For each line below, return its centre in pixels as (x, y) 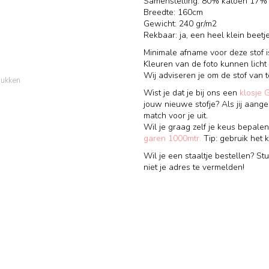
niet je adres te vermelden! (194, 167)
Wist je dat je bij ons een (192, 92)
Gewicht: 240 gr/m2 (180, 23)
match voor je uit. (176, 115)
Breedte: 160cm (173, 12)
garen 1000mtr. (172, 138)
